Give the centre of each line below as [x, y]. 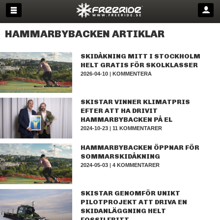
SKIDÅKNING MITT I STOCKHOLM [141, 56]
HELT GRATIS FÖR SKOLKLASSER [139, 65]
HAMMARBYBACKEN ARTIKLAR [85, 34]
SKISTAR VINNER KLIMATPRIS [136, 102]
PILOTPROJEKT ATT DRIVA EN [134, 202]
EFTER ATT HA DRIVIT [119, 111]
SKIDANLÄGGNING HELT [124, 211]
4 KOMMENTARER [136, 165]
